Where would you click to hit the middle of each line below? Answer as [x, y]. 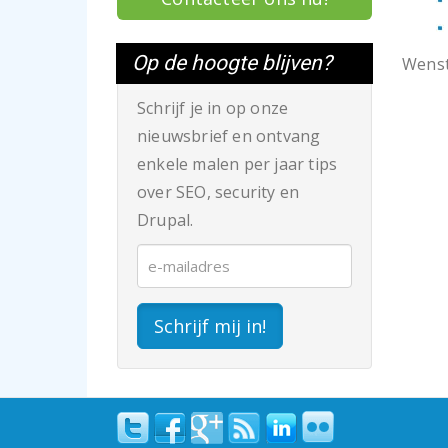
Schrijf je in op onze [213, 108]
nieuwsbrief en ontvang [229, 136]
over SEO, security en [218, 192]
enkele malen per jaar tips [237, 164]
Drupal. [165, 220]
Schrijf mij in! [210, 326]
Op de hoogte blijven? [232, 63]
